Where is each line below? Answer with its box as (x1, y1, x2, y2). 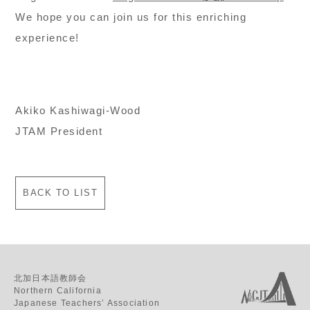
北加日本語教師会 (14, 273, 87, 283)
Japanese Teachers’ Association (14, 298, 161, 308)
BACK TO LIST (23, 187, 98, 198)
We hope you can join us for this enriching (15, 10, 247, 23)
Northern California (14, 285, 102, 295)
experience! (15, 31, 80, 44)
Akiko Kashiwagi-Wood (15, 104, 141, 116)
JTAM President (15, 125, 103, 137)
